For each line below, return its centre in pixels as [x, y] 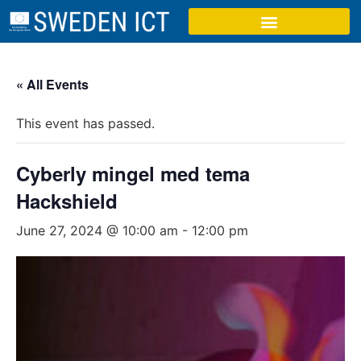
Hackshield [67, 201]
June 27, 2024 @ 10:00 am [97, 230]
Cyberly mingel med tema [133, 173]
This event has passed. [85, 123]
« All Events [52, 84]
